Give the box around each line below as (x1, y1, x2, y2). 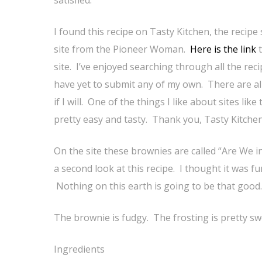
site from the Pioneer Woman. (54, 43, 190, 56)
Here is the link (190, 43, 256, 56)
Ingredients (54, 243, 105, 256)
